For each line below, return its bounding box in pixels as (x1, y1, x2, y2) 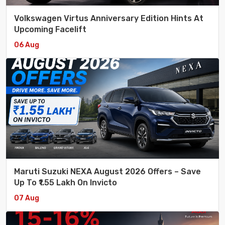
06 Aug (14, 41, 39, 50)
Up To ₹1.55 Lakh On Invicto (14, 178, 117, 188)
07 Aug (14, 194, 39, 203)
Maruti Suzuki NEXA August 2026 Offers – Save (14, 167, 201, 177)
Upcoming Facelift (14, 25, 86, 35)
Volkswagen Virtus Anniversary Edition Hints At (14, 14, 203, 24)
